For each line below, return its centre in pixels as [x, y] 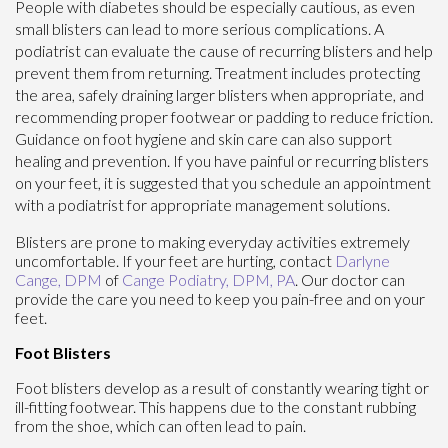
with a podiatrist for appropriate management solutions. [202, 204]
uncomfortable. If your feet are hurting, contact [175, 260]
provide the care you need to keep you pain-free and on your [220, 298]
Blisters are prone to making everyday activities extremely [212, 241]
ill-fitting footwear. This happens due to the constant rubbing [215, 406]
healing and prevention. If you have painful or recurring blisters [222, 160]
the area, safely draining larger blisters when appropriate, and [219, 94]
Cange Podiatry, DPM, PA [208, 279]
